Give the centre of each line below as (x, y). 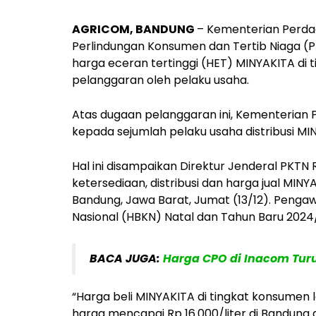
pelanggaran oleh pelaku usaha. (160, 80)
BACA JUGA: (126, 258)
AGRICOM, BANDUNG (134, 29)
